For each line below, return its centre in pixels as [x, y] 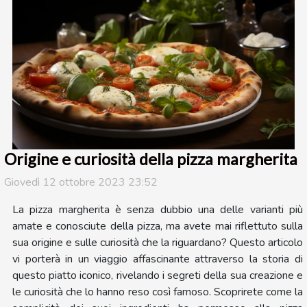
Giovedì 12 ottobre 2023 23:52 [81, 182]
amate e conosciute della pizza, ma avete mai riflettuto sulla [158, 226]
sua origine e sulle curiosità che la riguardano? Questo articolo [158, 242]
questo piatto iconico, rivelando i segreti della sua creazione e [158, 275]
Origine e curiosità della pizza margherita [151, 159]
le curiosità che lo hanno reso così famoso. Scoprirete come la [158, 292]
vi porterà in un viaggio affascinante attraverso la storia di [158, 259]
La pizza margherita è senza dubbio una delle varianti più [158, 209]
